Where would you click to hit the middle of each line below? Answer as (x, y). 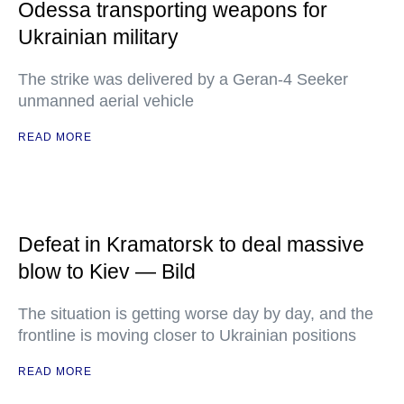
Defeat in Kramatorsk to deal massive (191, 245)
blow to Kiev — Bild (107, 272)
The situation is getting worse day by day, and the (196, 314)
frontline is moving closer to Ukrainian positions (187, 336)
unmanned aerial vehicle (106, 101)
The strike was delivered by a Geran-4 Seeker (183, 80)
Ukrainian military (98, 37)
